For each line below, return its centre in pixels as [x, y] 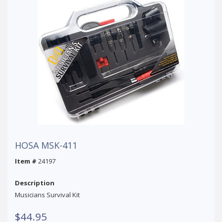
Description [35, 183]
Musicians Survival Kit [47, 194]
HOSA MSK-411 [46, 145]
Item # [26, 161]
